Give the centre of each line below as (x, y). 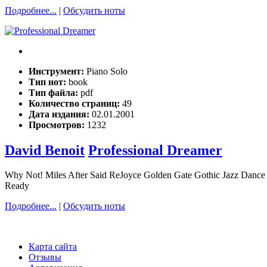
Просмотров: (58, 125)
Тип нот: (49, 82)
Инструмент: (58, 71)
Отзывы (45, 257)
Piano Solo (107, 71)
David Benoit (45, 150)
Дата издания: (60, 114)
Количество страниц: (75, 103)
